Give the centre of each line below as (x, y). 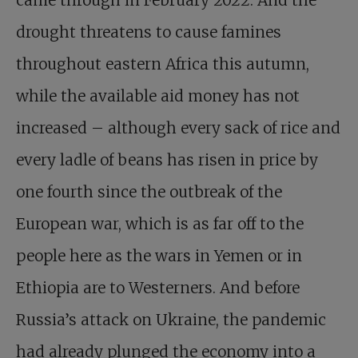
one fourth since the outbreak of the (149, 192)
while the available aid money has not (158, 96)
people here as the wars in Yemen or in (159, 256)
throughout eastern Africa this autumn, (163, 64)
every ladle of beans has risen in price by (167, 160)
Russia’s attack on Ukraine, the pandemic (171, 320)
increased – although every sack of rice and (178, 128)
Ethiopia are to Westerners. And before (158, 288)
